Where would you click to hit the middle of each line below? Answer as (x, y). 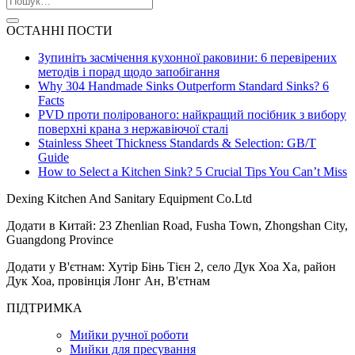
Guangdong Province (60, 239)
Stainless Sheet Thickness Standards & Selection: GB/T (177, 143)
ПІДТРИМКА (44, 307)
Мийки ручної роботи (129, 334)
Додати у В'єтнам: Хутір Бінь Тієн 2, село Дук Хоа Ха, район (171, 266)
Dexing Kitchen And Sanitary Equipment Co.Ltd (129, 198)
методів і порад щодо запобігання (129, 71)
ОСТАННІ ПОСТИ (59, 30)
